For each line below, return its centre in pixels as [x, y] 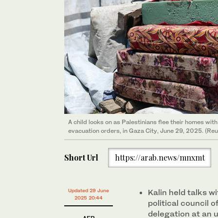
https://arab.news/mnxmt [160, 157]
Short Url [81, 157]
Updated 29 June [89, 190]
